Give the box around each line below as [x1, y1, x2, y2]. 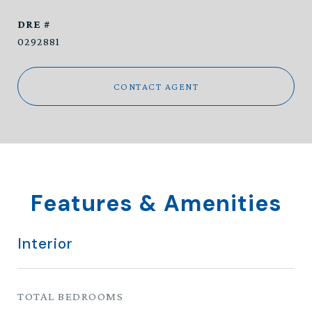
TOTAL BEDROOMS [17, 290, 123, 303]
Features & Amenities [30, 189, 282, 218]
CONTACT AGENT [113, 81, 199, 92]
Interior [17, 234, 73, 253]
